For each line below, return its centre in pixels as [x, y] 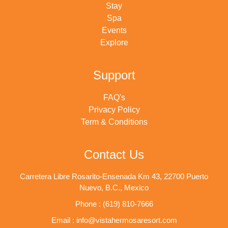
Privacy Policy [114, 110]
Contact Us [114, 155]
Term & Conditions [114, 122]
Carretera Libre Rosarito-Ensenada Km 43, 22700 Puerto [114, 177]
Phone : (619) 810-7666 [114, 204]
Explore [114, 43]
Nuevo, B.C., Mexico [114, 188]
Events [114, 31]
